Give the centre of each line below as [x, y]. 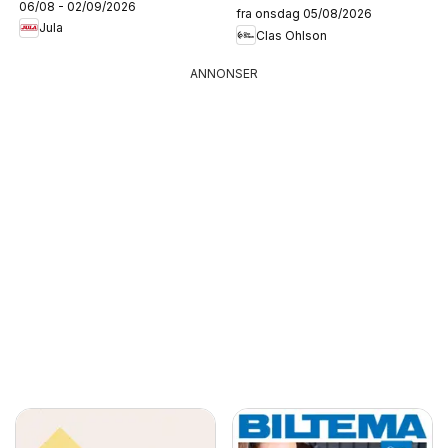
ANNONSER [224, 74]
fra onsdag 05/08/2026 [304, 14]
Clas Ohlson [291, 35]
